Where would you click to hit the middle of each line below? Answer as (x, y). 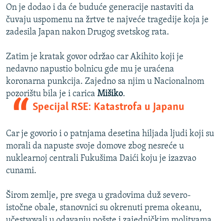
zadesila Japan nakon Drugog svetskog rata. (88, 33)
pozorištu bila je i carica (52, 94)
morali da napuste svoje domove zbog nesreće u (95, 147)
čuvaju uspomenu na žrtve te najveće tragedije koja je (107, 20)
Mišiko (110, 94)
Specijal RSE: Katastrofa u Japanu (108, 108)
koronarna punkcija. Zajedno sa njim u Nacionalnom (105, 82)
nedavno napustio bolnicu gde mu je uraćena (90, 70)
